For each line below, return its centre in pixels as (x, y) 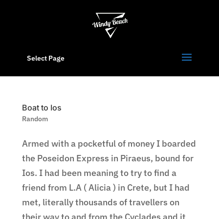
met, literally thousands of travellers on (100, 202)
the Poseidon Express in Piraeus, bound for (108, 158)
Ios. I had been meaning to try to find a (99, 173)
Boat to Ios (42, 108)
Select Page (45, 58)
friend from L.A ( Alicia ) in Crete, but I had (106, 187)
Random (35, 119)
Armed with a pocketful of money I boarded (109, 143)
